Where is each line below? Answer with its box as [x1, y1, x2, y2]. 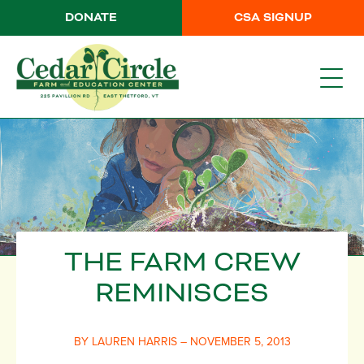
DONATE [64, 10, 117, 26]
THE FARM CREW [63, 245, 301, 282]
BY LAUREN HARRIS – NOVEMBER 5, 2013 [73, 335, 291, 349]
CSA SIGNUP [234, 10, 313, 26]
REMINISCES [95, 275, 269, 313]
